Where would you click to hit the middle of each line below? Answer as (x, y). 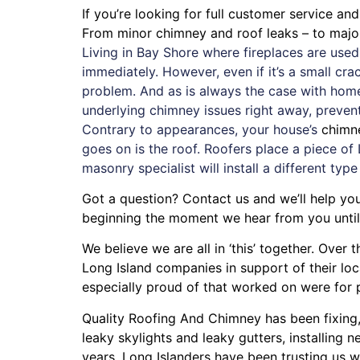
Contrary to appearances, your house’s (202, 129)
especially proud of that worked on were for (219, 287)
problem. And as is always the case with (206, 90)
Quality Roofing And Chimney (172, 318)
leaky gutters (242, 337)
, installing (315, 337)
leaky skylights (127, 337)
